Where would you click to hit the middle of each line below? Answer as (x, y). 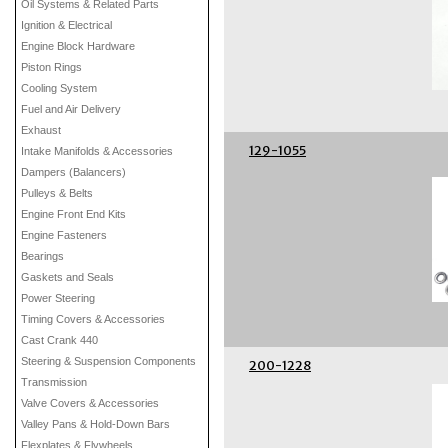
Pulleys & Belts (57, 193)
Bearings (42, 256)
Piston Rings (51, 67)
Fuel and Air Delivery (71, 109)
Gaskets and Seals (67, 277)
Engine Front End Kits (73, 214)
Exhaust (41, 130)
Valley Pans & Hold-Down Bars (95, 424)
